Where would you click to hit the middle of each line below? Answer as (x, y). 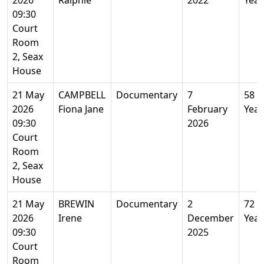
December (211, 218)
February (207, 109)
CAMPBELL (82, 95)
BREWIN (76, 204)
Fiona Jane (81, 109)
